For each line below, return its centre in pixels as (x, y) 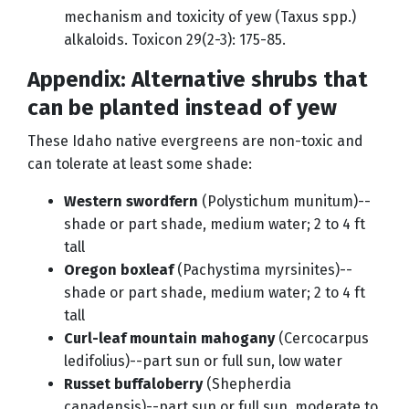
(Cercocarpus (322, 339)
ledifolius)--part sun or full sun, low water (203, 362)
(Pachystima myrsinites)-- (263, 270)
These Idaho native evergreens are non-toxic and (195, 142)
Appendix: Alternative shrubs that (198, 80)
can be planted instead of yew (182, 108)
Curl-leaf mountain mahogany (169, 339)
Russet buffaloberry (133, 384)
